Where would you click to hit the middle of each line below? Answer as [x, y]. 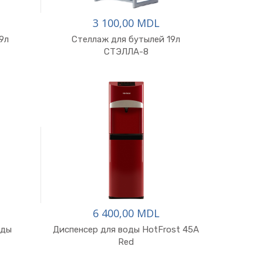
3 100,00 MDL [126, 23]
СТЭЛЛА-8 [126, 52]
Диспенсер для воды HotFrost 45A [126, 230]
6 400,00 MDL [126, 213]
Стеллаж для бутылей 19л [126, 39]
